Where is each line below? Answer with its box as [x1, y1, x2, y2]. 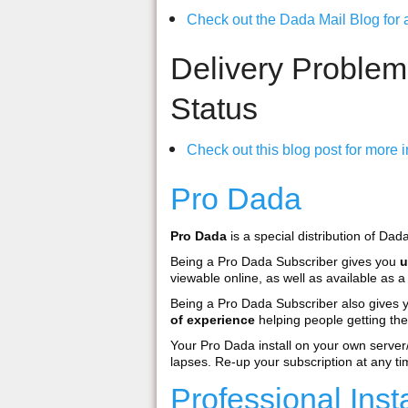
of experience [170, 312, 255, 328]
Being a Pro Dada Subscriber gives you [170, 254, 400, 270]
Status [170, 91, 258, 127]
